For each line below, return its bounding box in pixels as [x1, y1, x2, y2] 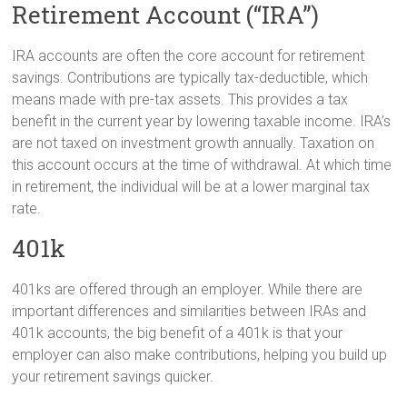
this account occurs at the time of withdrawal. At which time [12, 155, 392, 174]
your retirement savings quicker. [12, 367, 214, 385]
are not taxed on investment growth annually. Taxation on [12, 134, 375, 152]
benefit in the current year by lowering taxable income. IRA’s [12, 112, 392, 130]
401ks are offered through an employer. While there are [12, 280, 363, 298]
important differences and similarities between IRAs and [12, 302, 367, 320]
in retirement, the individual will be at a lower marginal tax [12, 177, 371, 195]
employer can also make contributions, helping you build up [12, 345, 388, 363]
